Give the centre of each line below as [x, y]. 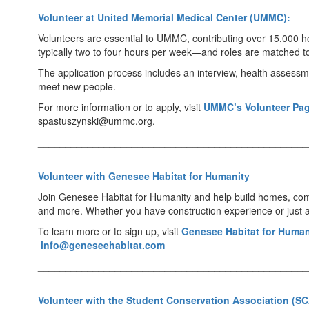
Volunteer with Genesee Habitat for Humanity [144, 176]
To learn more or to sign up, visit [110, 231]
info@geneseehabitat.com [103, 245]
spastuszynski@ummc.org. [97, 121]
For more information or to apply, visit [121, 107]
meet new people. [77, 86]
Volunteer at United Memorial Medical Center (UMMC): [164, 17]
